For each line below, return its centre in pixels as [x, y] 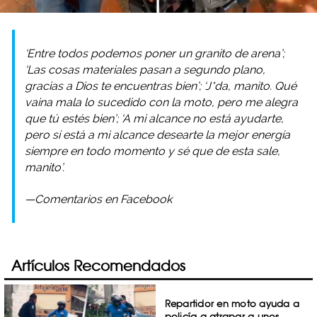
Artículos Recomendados [98, 266]
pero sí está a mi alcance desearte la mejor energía [157, 134]
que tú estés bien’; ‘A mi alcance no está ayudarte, [154, 118]
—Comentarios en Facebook [98, 199]
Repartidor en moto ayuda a [232, 304]
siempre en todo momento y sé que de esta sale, [152, 151]
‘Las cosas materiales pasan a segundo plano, [145, 69]
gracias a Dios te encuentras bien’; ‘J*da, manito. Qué [161, 86]
